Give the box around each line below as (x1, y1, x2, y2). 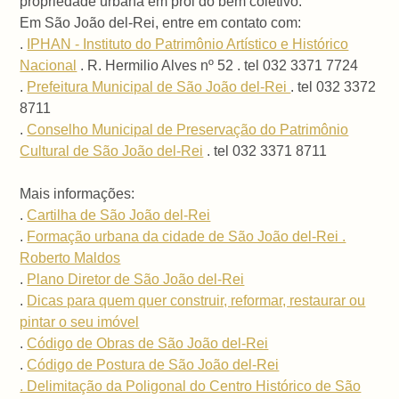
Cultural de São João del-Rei (20, 142, 204, 159)
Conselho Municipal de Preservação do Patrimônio (27, 121, 349, 137)
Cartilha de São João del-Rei (27, 207, 211, 223)
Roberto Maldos (20, 249, 121, 265)
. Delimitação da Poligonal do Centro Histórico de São (20, 378, 362, 394)
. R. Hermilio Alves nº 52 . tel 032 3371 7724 (77, 57, 359, 73)
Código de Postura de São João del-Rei (27, 356, 280, 372)
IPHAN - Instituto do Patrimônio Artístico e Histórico (27, 36, 349, 52)
